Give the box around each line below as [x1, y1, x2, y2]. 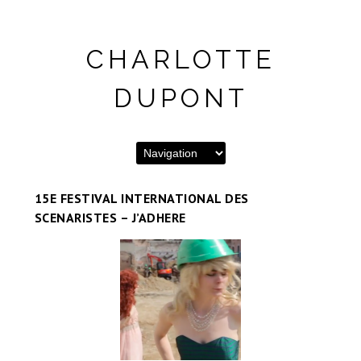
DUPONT [113, 83, 248, 113]
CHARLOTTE [85, 44, 276, 74]
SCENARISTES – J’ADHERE [34, 210, 186, 226]
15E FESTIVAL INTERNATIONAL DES [34, 190, 249, 206]
